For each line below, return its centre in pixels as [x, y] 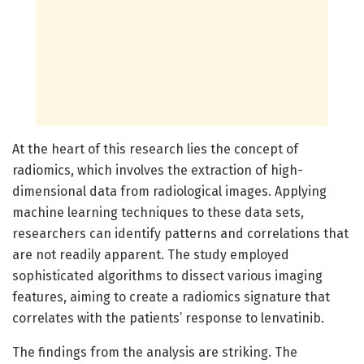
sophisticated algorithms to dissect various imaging [167, 275]
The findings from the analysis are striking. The [155, 352]
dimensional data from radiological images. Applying [169, 191]
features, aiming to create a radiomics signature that [171, 297]
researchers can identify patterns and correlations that [180, 233]
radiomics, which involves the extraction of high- [158, 170]
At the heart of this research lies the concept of [155, 149]
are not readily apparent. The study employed [151, 254]
